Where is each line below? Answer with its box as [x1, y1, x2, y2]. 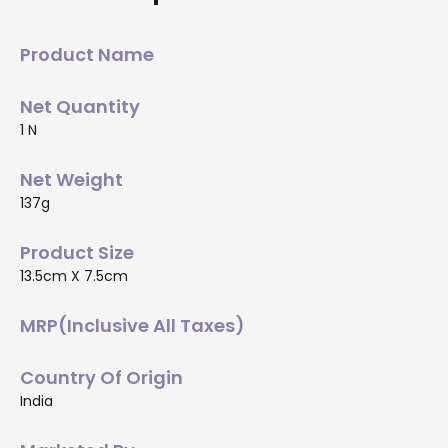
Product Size [20, 239, 134, 265]
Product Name [20, 41, 154, 67]
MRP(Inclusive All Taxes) [20, 312, 245, 338]
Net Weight [20, 166, 123, 192]
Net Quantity [20, 93, 140, 119]
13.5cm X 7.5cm [20, 265, 128, 286]
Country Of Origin [20, 364, 183, 390]
